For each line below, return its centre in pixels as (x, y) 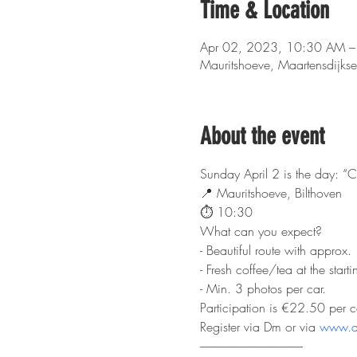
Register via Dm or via (259, 327)
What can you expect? (261, 231)
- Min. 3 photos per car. (263, 288)
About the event (262, 136)
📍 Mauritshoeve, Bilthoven (271, 193)
